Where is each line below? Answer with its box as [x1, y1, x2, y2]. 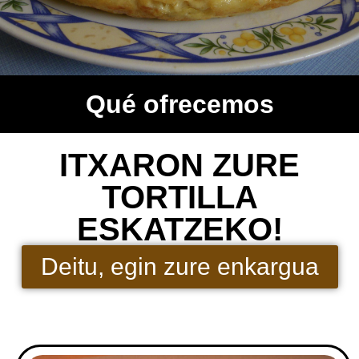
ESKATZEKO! [76, 212, 283, 247]
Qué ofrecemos [85, 90, 274, 119]
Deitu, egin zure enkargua [40, 253, 319, 280]
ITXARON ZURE [59, 147, 300, 183]
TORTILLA [101, 179, 258, 215]
